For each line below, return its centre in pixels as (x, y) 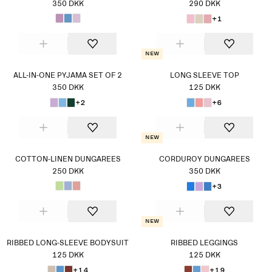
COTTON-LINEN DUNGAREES (68, 160)
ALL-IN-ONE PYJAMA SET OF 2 (68, 76)
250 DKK (68, 172)
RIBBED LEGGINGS (204, 243)
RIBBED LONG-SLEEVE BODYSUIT (68, 243)
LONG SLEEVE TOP (204, 76)
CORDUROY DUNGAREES (204, 160)
